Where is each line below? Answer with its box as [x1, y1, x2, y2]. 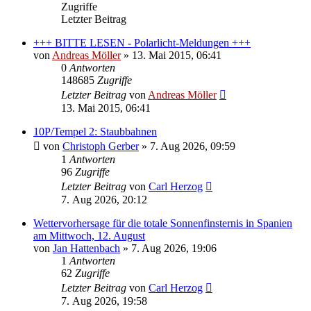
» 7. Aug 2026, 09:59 [139, 140, 235, 153]
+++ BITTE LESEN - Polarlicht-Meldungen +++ [33, 37, 251, 49]
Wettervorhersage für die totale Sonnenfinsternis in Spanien [33, 217, 292, 230]
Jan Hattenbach [53, 242, 120, 255]
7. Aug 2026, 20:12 [61, 194, 147, 206]
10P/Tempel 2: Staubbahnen [33, 126, 157, 138]
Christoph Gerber [62, 140, 139, 153]
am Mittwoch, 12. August [33, 230, 145, 242]
